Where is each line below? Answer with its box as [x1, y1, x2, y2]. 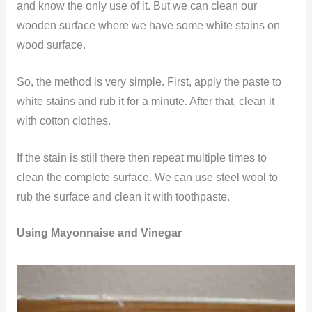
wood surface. [16, 39, 86, 52]
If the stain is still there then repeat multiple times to [16, 151, 267, 164]
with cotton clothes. [16, 114, 111, 127]
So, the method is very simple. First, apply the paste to [16, 75, 281, 88]
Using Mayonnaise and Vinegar [16, 227, 182, 240]
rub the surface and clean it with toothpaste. [16, 190, 230, 203]
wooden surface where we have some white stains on [16, 19, 280, 32]
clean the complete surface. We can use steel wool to [16, 171, 278, 183]
